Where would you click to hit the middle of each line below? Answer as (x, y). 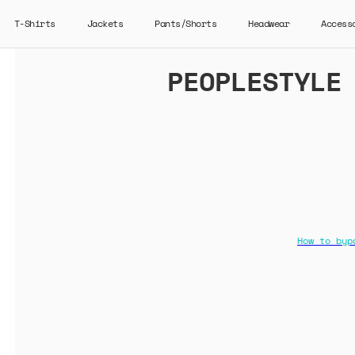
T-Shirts (34, 23)
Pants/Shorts (185, 23)
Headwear (269, 23)
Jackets (105, 23)
